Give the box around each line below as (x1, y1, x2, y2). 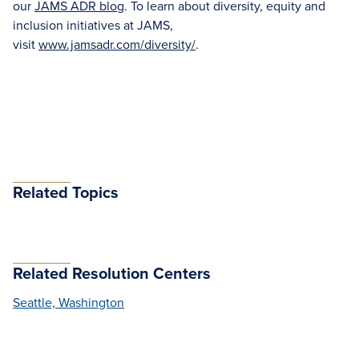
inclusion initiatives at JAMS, (13, 16, 173, 34)
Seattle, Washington (13, 293, 124, 311)
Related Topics (13, 180, 119, 204)
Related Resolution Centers (13, 261, 211, 284)
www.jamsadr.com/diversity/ (38, 35, 196, 53)
